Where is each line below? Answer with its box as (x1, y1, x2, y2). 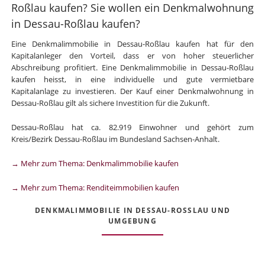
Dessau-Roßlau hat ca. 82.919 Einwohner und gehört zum (11, 122, 254, 132)
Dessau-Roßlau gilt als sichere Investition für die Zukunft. (11, 98, 209, 109)
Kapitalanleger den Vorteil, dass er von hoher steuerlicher (11, 50, 254, 62)
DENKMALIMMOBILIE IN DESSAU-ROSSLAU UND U (34, 205, 231, 216)
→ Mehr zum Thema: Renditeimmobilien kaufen (11, 182, 179, 193)
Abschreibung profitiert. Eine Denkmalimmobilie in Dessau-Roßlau (11, 62, 254, 73)
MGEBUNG (108, 216, 151, 227)
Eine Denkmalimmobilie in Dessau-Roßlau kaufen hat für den (11, 38, 254, 50)
